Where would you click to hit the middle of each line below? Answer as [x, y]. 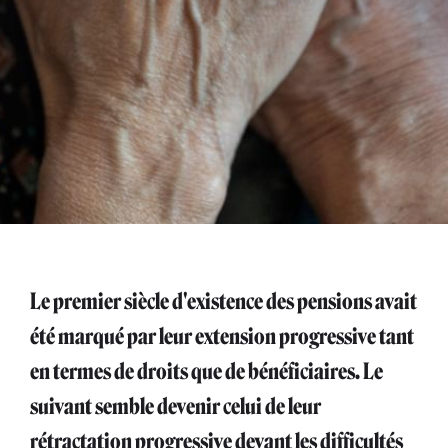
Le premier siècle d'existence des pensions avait [223, 301]
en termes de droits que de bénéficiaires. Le [206, 371]
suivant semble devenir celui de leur [175, 406]
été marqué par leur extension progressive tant [222, 336]
